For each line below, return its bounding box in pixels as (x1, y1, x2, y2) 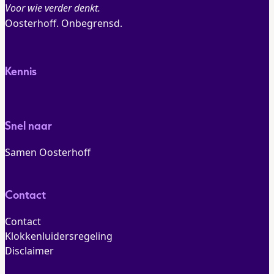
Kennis (5, 63, 37, 78)
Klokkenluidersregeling (5, 229, 113, 243)
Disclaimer (5, 244, 54, 258)
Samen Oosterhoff (5, 146, 91, 160)
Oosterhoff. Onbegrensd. (5, 16, 122, 30)
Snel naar (5, 118, 52, 133)
